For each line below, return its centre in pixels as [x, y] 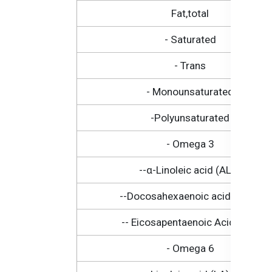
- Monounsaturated [190, 92]
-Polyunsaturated [190, 118]
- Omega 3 [190, 144]
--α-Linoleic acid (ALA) [190, 170]
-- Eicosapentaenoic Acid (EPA [190, 223]
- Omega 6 [190, 249]
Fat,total [190, 14]
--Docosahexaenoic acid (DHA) [190, 196]
